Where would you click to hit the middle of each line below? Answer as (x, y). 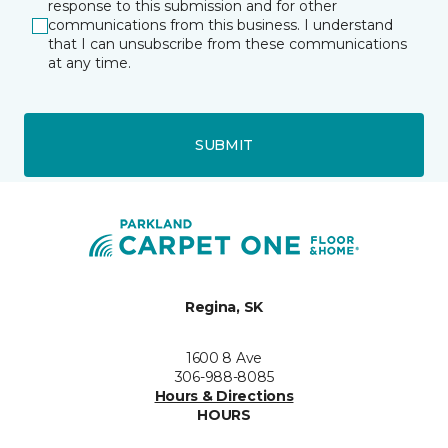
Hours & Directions (224, 396)
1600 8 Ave (224, 358)
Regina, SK (224, 307)
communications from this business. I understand (220, 25)
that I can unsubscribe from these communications (227, 44)
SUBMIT (224, 144)
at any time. (89, 63)
